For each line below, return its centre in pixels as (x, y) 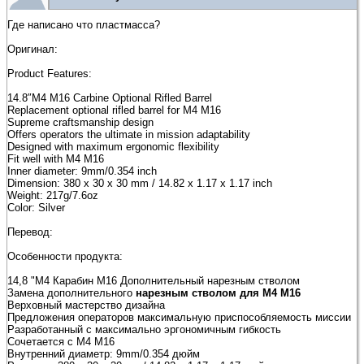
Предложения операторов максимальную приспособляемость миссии (179, 317)
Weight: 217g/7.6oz (53, 195)
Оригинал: (32, 49)
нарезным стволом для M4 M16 (218, 292)
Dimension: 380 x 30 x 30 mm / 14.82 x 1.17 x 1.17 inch (140, 183)
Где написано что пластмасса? (84, 24)
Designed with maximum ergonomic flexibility (113, 146)
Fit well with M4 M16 (56, 158)
